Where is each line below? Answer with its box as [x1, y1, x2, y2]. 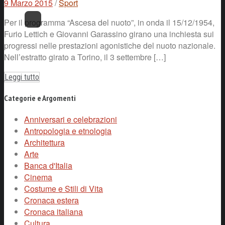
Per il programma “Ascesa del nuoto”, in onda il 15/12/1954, [4, 16, 214, 28]
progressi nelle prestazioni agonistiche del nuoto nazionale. [4, 39, 215, 51]
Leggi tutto [5, 72, 39, 82]
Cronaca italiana [24, 206, 83, 218]
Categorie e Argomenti [4, 92, 76, 103]
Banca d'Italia [24, 160, 72, 172]
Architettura [24, 137, 65, 149]
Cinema [24, 171, 52, 183]
